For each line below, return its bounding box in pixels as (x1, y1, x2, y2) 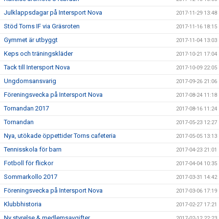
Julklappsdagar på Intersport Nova (4, 8, 102, 16)
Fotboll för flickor (4, 159, 53, 167)
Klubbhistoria (4, 200, 42, 208)
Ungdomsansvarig (4, 77, 56, 85)
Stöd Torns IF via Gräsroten (4, 22, 80, 30)
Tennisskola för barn (4, 145, 62, 153)
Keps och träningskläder (4, 49, 73, 57)
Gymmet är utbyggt (4, 36, 58, 44)
